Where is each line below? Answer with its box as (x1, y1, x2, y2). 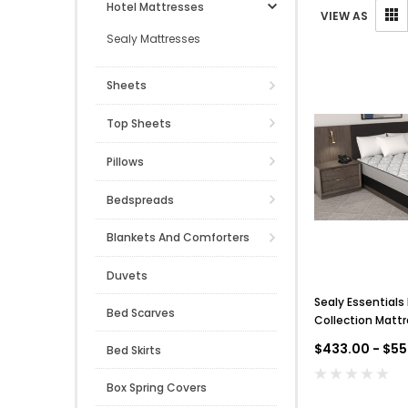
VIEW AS (320, 7, 368, 24)
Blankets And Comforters (107, 229, 250, 246)
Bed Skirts (107, 342, 161, 359)
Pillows (107, 153, 144, 169)
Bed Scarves (107, 305, 175, 321)
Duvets (107, 268, 148, 284)
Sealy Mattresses (107, 30, 200, 46)
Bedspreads (107, 191, 174, 208)
